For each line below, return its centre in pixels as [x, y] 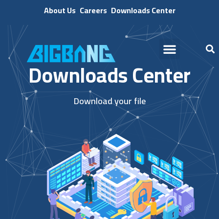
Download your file [109, 101]
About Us [60, 10]
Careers [93, 10]
